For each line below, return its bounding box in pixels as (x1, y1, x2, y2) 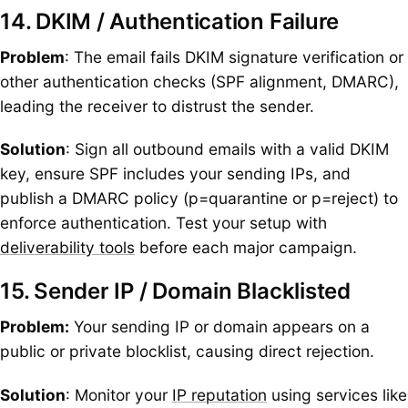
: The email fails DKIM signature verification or (65, 46, 403, 66)
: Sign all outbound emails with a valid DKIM (66, 139, 389, 159)
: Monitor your (66, 384, 172, 404)
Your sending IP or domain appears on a (69, 317, 370, 337)
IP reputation (172, 384, 267, 404)
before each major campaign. (135, 238, 357, 258)
